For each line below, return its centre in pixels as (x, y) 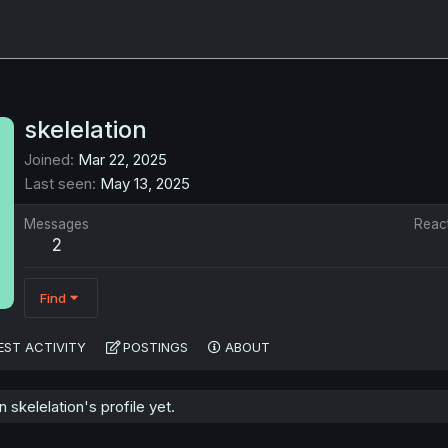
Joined (47, 160)
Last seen (58, 184)
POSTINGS (155, 347)
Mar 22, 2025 (122, 160)
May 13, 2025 (145, 184)
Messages (56, 224)
